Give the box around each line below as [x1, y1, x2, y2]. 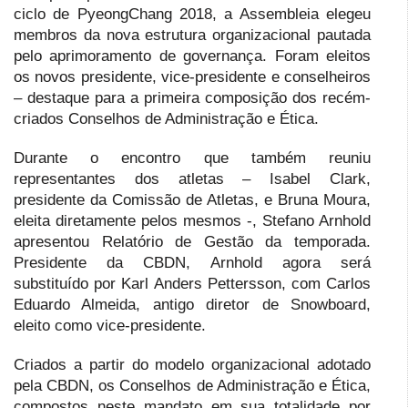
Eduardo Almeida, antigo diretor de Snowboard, [14, 295, 371, 313]
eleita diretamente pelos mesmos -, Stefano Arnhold [14, 211, 371, 229]
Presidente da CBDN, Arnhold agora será [14, 253, 371, 271]
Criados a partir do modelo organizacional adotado [14, 355, 371, 373]
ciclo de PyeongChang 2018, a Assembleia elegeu [14, 5, 371, 23]
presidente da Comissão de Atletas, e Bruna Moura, [14, 190, 371, 209]
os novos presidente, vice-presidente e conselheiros [14, 67, 371, 86]
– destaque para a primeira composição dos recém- [14, 88, 371, 107]
